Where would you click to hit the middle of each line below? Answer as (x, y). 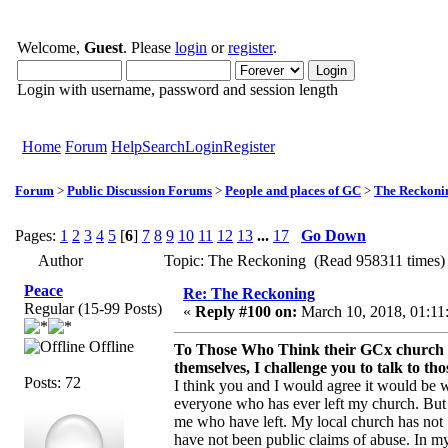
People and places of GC (293, 190)
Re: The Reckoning (249, 293)
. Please (149, 47)
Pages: (37, 235)
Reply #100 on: (246, 311)
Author (60, 260)
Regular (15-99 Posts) (93, 308)
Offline (109, 346)
